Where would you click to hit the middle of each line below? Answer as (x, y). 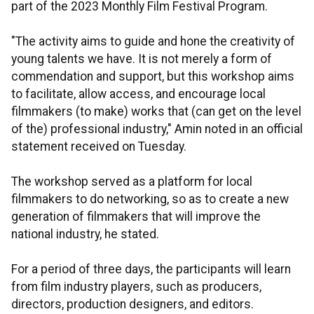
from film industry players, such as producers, (136, 287)
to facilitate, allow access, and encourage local (138, 94)
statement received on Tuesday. (99, 147)
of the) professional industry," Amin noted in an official (157, 129)
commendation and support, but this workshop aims (153, 77)
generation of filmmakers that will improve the (136, 217)
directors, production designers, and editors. (132, 305)
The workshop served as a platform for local (132, 182)
